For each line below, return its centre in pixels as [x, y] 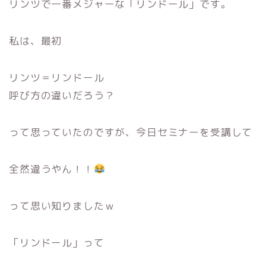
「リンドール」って [57, 242]
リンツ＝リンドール [57, 77]
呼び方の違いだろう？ [62, 95]
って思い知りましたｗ [62, 205]
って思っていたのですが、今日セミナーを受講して [131, 132]
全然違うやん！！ [51, 169]
